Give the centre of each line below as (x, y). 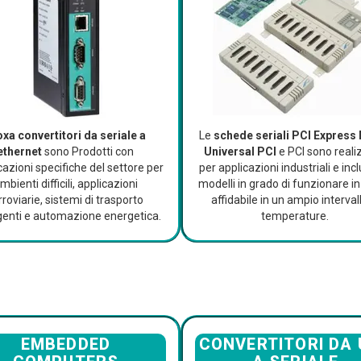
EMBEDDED (66, 344)
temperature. (295, 216)
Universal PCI (241, 152)
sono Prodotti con (88, 152)
